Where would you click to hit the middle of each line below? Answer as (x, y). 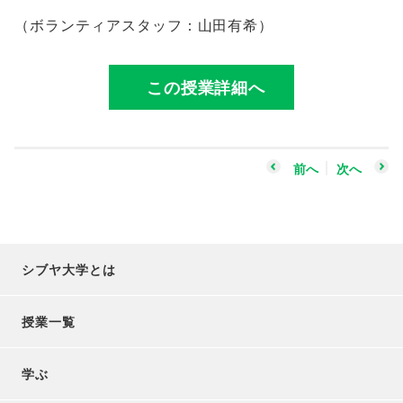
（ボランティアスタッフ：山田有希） (144, 24)
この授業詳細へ (206, 88)
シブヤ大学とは (69, 270)
